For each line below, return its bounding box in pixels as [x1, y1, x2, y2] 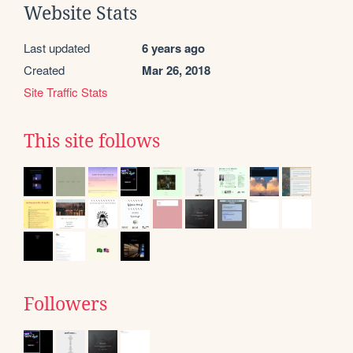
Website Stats [24, 2, 137, 24]
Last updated [24, 39, 90, 56]
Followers [24, 293, 107, 314]
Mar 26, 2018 [142, 61, 210, 79]
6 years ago [142, 39, 205, 57]
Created [24, 61, 65, 78]
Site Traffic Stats [24, 83, 108, 100]
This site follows [24, 130, 160, 151]
